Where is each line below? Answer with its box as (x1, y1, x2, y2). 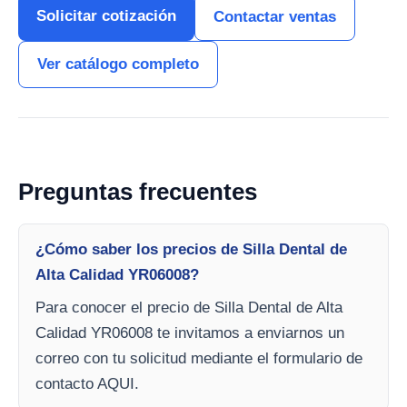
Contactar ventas (213, 7, 336, 25)
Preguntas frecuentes (18, 177, 257, 205)
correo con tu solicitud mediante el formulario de (35, 349, 362, 367)
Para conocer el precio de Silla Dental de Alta (35, 298, 342, 316)
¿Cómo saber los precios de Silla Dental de (35, 240, 347, 258)
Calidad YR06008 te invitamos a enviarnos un (35, 323, 344, 342)
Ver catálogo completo (37, 55, 199, 73)
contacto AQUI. (35, 374, 139, 392)
